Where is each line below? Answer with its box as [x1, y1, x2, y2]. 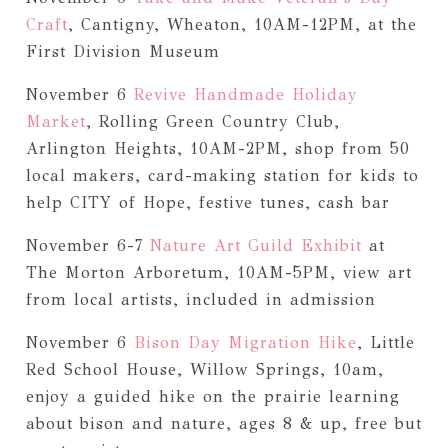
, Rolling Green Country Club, [85, 111, 340, 131]
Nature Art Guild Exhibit [149, 235, 362, 255]
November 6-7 [25, 235, 150, 255]
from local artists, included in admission [25, 289, 376, 309]
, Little [356, 332, 415, 352]
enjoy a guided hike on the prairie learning [25, 386, 400, 406]
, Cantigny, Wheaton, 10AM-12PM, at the [67, 14, 417, 34]
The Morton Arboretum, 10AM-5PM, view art [25, 262, 412, 282]
